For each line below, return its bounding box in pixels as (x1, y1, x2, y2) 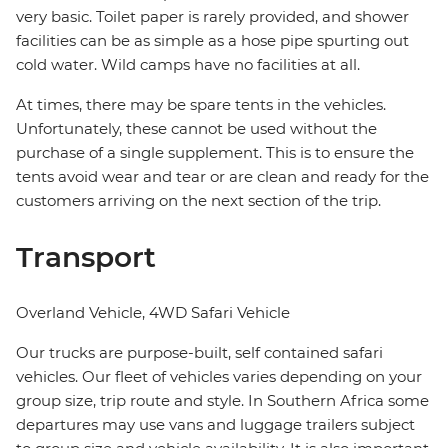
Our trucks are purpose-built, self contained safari (16, 343, 383, 363)
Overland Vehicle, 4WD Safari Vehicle (16, 303, 290, 323)
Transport (16, 240, 156, 275)
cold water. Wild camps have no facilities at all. (16, 55, 360, 75)
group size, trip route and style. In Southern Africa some (16, 391, 429, 411)
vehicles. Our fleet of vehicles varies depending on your (16, 367, 422, 387)
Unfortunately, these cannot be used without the (16, 119, 377, 139)
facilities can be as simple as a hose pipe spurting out (16, 31, 409, 51)
